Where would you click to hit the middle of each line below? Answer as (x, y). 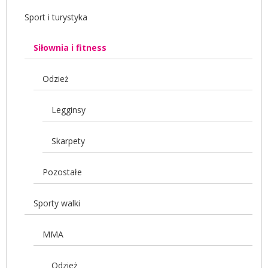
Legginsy (68, 109)
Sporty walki (57, 203)
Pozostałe (62, 172)
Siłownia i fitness (70, 47)
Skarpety (68, 141)
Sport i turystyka (56, 17)
